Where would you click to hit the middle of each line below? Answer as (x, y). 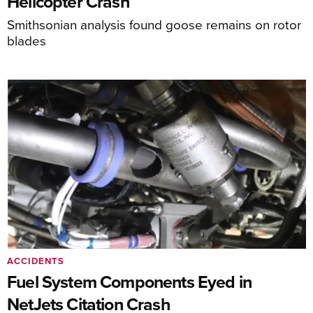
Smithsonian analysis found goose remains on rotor (154, 24)
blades (27, 40)
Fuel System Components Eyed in (130, 281)
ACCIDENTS (36, 261)
